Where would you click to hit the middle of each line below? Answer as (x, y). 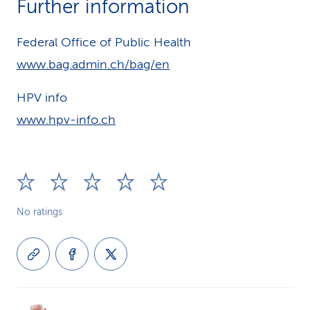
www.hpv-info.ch (66, 120)
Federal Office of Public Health (104, 42)
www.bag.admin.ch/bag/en (93, 64)
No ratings (39, 212)
